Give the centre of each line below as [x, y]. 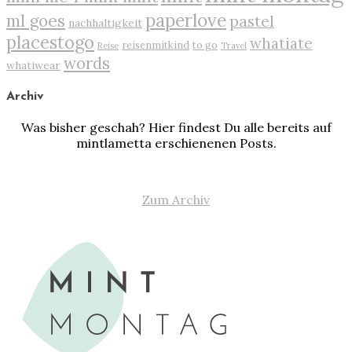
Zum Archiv [176, 200]
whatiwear [33, 65]
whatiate [281, 43]
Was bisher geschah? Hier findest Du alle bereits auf [176, 128]
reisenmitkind [156, 44]
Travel [234, 45]
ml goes [36, 20]
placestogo [50, 42]
